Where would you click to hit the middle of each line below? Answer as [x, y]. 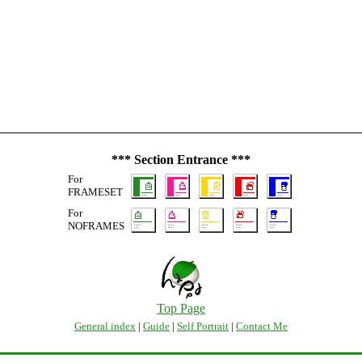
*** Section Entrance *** [181, 160]
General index [105, 326]
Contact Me [262, 326]
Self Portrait [203, 326]
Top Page [181, 308]
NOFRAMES [96, 226]
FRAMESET [95, 192]
